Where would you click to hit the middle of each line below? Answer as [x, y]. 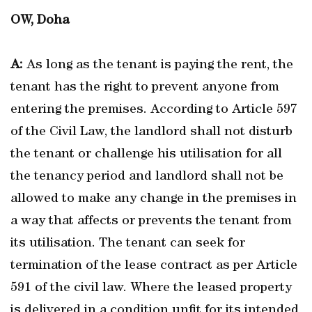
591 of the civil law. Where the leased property [151, 288]
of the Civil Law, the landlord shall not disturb [151, 132]
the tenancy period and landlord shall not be [147, 177]
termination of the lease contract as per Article [154, 266]
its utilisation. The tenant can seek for [128, 244]
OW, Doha [40, 21]
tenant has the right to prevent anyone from [145, 88]
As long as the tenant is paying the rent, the [158, 65]
